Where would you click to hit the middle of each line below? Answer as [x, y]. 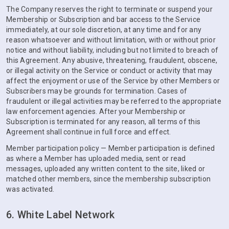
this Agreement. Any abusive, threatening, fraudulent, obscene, [112, 60]
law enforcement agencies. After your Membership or [96, 111]
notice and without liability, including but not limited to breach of [112, 50]
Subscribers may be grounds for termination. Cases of [97, 91]
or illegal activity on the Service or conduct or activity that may [109, 71]
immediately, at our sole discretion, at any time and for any [104, 30]
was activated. [30, 189]
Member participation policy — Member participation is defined [111, 148]
